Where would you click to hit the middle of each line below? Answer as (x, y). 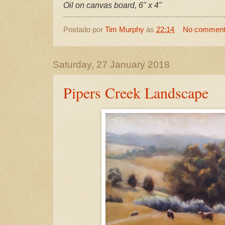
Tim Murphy (125, 30)
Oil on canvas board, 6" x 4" (113, 6)
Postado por (84, 30)
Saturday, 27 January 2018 (111, 64)
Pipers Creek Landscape (136, 92)
